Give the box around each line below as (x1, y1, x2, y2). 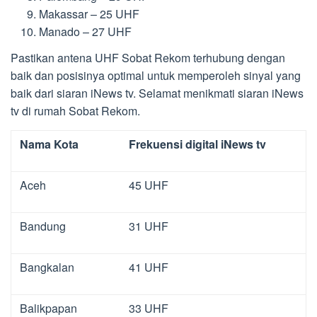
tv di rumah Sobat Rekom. (11, 102, 140, 119)
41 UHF (129, 258, 168, 275)
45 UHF (129, 176, 168, 193)
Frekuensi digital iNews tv (129, 135, 266, 152)
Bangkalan (20, 258, 74, 275)
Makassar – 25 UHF (39, 6, 139, 23)
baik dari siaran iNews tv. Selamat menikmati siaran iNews (11, 84, 304, 101)
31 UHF (129, 217, 168, 234)
